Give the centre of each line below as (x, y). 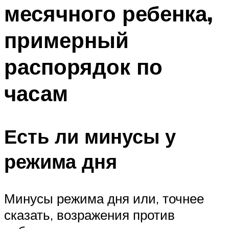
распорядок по (83, 66)
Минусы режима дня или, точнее (104, 199)
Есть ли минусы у (90, 136)
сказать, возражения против (89, 215)
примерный (66, 40)
